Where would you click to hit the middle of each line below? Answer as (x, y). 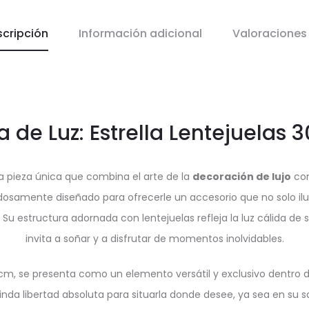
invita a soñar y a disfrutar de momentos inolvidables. (154, 239)
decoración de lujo (242, 177)
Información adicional (140, 33)
